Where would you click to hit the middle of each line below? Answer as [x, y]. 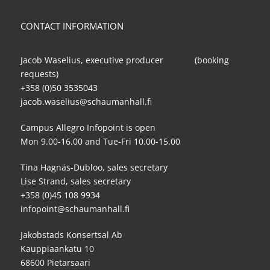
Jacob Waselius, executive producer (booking [125, 60]
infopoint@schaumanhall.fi [75, 209]
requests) [39, 74]
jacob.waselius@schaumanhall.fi [86, 102]
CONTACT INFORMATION [72, 26]
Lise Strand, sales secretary [76, 181]
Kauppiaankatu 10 [57, 249]
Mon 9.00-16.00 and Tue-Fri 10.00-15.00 [100, 142]
